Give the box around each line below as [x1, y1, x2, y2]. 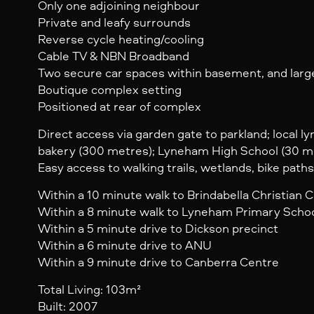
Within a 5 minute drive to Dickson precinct [37, 220, 278, 237]
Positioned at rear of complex [37, 98, 201, 115]
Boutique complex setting [37, 81, 182, 98]
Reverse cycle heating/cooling [37, 31, 204, 48]
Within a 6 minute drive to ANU [37, 237, 212, 254]
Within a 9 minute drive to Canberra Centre [37, 254, 279, 271]
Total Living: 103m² [37, 281, 141, 298]
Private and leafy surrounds [37, 14, 191, 31]
